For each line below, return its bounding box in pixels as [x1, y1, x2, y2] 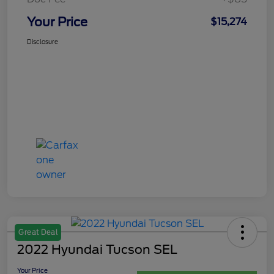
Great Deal [18, 228, 57, 237]
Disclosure [27, 37, 58, 45]
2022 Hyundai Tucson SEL [17, 242, 177, 257]
